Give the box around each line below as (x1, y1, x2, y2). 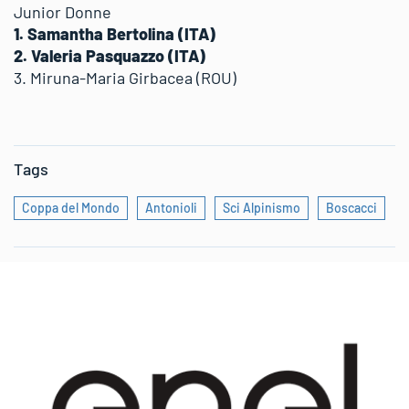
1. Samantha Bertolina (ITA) (14, 23, 215, 44)
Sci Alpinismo (223, 199, 300, 215)
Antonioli (145, 199, 197, 215)
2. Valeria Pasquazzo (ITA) (14, 45, 205, 66)
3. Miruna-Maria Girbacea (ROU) (14, 67, 236, 88)
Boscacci (326, 199, 377, 215)
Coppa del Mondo (22, 199, 120, 215)
